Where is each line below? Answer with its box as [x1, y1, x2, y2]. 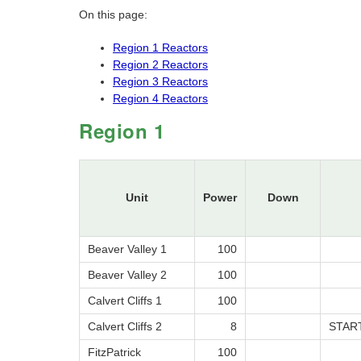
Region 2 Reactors [113, 58, 208, 72]
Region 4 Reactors [113, 92, 208, 106]
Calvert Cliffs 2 [88, 320, 162, 334]
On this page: [79, 8, 147, 22]
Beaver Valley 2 [88, 268, 167, 282]
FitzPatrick [88, 346, 141, 359]
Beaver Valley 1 [88, 243, 167, 256]
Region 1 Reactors [113, 41, 208, 55]
